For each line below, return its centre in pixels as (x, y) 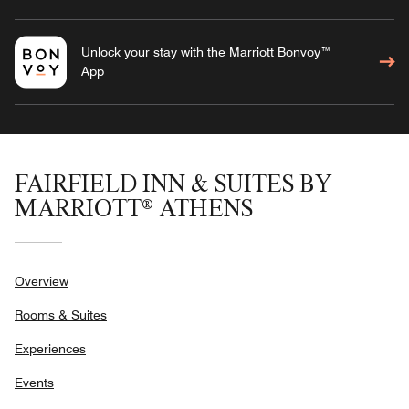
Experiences (50, 348)
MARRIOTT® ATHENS (134, 207)
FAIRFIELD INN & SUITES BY (173, 183)
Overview (42, 281)
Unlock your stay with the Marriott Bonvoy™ (206, 52)
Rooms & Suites (61, 315)
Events (34, 382)
